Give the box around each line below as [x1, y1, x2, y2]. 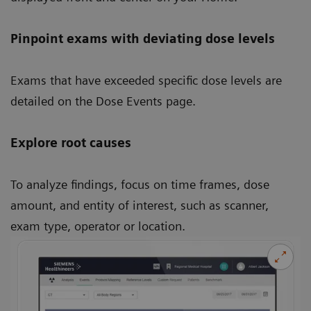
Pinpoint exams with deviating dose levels [10, 31, 275, 46]
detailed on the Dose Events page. [10, 93, 196, 108]
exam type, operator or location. [10, 218, 185, 233]
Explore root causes [10, 135, 131, 150]
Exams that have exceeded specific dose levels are [10, 72, 282, 87]
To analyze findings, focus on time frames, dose [10, 176, 269, 192]
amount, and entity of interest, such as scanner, [10, 197, 269, 212]
